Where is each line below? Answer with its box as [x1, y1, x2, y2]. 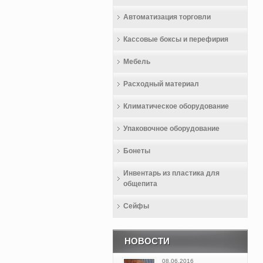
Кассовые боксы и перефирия [123, 35, 228, 43]
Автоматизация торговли [123, 13, 211, 21]
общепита [123, 180, 157, 188]
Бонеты [123, 147, 150, 155]
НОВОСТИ [124, 236, 170, 246]
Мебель [123, 58, 150, 66]
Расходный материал [123, 80, 199, 88]
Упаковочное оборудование [123, 124, 220, 133]
